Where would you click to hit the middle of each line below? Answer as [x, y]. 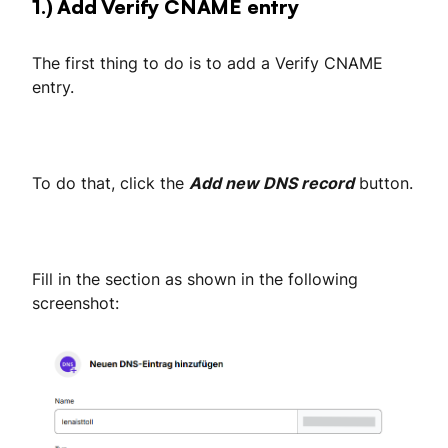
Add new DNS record [271, 183]
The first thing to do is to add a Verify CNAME [207, 63]
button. [383, 183]
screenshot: [75, 303]
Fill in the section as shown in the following [195, 279]
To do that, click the [110, 183]
